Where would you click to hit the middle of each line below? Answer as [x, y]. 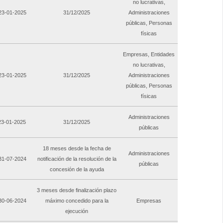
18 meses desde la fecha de [77, 149]
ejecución [77, 211]
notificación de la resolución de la [77, 159]
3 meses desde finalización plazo [77, 190]
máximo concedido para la [77, 201]
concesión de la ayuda [77, 169]
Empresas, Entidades [149, 55]
